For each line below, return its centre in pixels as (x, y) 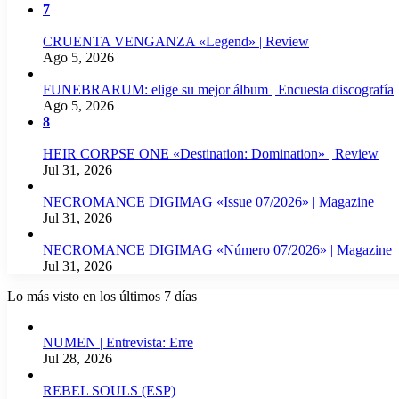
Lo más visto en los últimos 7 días (102, 296)
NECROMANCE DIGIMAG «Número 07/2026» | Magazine (217, 249)
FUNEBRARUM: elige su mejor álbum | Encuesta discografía (218, 89)
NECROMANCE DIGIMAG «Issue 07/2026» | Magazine (208, 201)
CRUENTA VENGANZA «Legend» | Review (176, 41)
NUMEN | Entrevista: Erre (118, 342)
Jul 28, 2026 (77, 358)
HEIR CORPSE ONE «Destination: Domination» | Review (211, 153)
